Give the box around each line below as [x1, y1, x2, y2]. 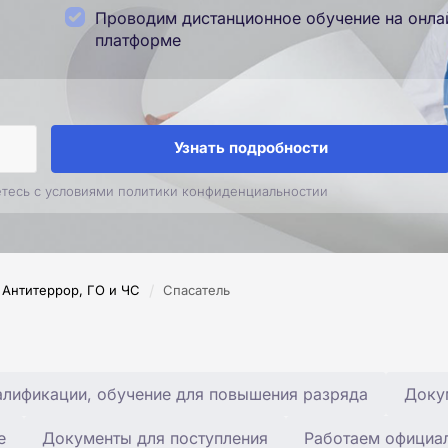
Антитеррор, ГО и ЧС [2, 282, 140, 298]
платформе [95, 30, 181, 50]
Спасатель [163, 282, 230, 298]
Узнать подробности [173, 139, 328, 157]
